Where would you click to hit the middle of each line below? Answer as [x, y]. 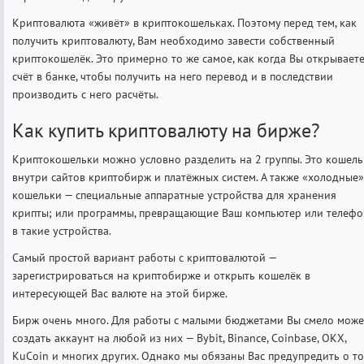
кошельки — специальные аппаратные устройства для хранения [174, 195]
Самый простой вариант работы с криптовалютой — [144, 258]
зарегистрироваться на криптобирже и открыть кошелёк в [161, 276]
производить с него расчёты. [85, 95]
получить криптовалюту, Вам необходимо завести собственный [173, 41]
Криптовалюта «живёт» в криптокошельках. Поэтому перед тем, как [184, 23]
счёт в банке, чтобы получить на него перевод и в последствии [173, 77]
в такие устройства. [62, 231]
